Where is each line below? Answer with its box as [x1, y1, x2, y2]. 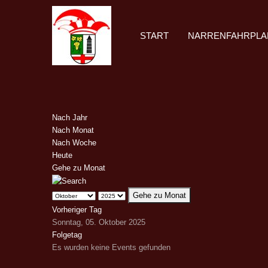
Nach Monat [52, 126, 94, 135]
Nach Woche [52, 138, 96, 148]
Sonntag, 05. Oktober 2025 [52, 218, 145, 227]
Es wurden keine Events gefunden [52, 243, 170, 252]
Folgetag [52, 230, 82, 240]
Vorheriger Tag [52, 205, 102, 215]
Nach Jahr [52, 113, 87, 123]
